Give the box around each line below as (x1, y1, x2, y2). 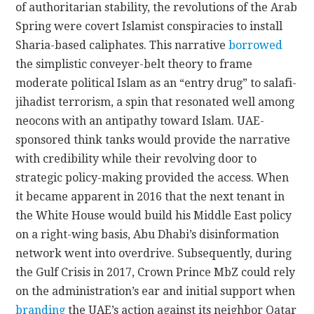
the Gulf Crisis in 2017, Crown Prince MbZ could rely (15, 265, 296, 279)
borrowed (228, 38, 283, 52)
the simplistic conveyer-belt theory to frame (15, 57, 253, 71)
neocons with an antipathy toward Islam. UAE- (15, 114, 265, 128)
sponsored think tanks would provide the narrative (15, 132, 291, 146)
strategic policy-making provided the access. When (15, 170, 289, 184)
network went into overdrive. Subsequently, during (15, 246, 292, 260)
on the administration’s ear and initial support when (15, 284, 296, 298)
